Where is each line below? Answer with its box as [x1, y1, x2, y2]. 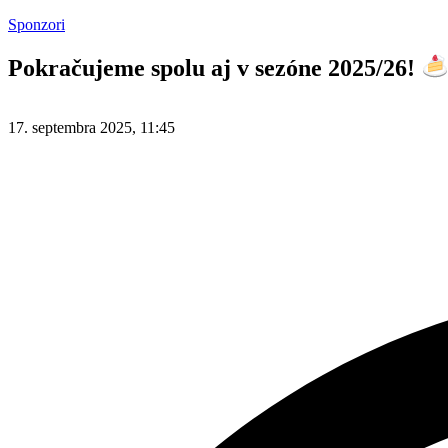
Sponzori [8, 16, 65, 33]
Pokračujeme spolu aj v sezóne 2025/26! [8, 54, 421, 81]
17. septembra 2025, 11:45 [8, 119, 175, 137]
